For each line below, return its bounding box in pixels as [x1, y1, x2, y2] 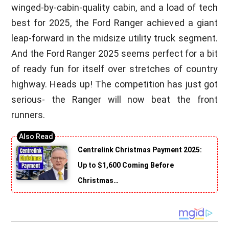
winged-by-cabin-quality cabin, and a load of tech [11, 2, 218, 13]
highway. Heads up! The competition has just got [11, 79, 218, 90]
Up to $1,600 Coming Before [78, 161, 174, 170]
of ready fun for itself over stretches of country [11, 63, 218, 75]
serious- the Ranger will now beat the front [11, 94, 218, 105]
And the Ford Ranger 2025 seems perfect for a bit [11, 48, 218, 59]
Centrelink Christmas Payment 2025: [78, 146, 202, 154]
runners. [11, 109, 45, 121]
